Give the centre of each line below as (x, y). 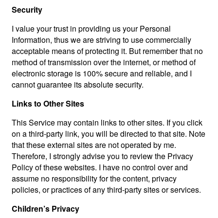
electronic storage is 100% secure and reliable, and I (102, 73)
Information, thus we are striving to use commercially (101, 40)
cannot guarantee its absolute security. (78, 84)
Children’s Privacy (45, 209)
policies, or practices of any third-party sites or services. (106, 190)
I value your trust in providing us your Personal (91, 28)
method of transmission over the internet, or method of (104, 62)
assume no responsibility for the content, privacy (94, 178)
